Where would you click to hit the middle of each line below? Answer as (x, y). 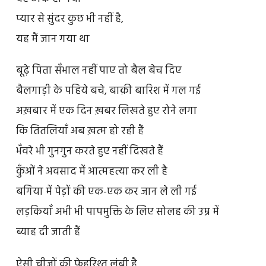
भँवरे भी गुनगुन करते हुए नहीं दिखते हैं (89, 152)
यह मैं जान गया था (53, 39)
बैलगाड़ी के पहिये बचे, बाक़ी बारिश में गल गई (108, 91)
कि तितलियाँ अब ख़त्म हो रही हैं (80, 132)
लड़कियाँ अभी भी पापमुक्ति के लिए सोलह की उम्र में (117, 213)
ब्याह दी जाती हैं (48, 233)
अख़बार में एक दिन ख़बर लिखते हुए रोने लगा (106, 112)
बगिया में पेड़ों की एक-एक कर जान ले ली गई (106, 192)
